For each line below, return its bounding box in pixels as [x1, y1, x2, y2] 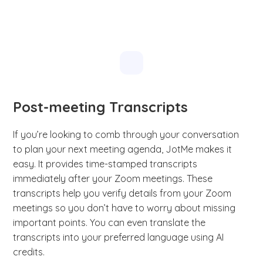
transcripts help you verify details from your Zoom [13, 187, 232, 200]
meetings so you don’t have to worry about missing [13, 202, 236, 214]
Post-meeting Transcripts [13, 98, 188, 116]
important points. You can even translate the [13, 217, 206, 229]
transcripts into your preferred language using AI [13, 231, 224, 244]
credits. [13, 246, 48, 258]
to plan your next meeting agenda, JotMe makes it [13, 143, 232, 156]
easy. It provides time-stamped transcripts [13, 158, 198, 170]
